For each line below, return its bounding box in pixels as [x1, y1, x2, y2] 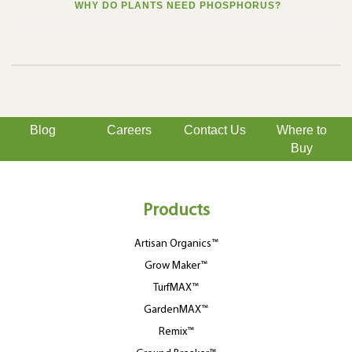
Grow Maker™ [145, 260, 207, 273]
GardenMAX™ [144, 304, 208, 317]
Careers [106, 123, 152, 137]
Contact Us [184, 123, 247, 137]
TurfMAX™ [153, 282, 199, 295]
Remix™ [158, 326, 194, 339]
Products [142, 202, 210, 221]
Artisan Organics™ [134, 238, 218, 251]
